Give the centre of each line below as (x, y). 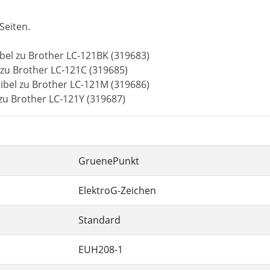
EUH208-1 (101, 250)
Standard (99, 220)
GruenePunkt (109, 161)
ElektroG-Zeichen (117, 190)
